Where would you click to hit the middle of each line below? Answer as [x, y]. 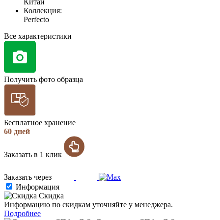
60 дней [17, 132]
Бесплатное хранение [40, 123]
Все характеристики [38, 36]
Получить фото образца [43, 80]
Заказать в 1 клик [34, 155]
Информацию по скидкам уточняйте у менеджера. [88, 205]
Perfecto [36, 20]
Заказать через [29, 177]
